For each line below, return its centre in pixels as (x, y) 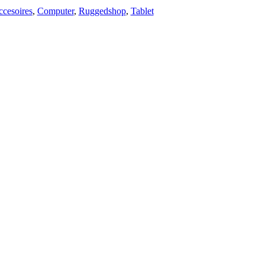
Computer (55, 11)
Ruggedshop (102, 11)
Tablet (142, 11)
